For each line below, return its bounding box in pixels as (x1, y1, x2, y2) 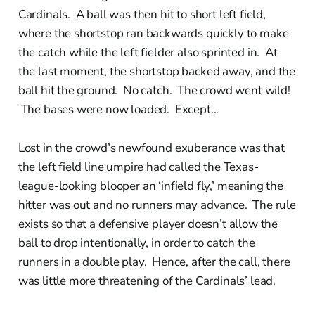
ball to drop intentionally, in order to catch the (18, 234, 255, 251)
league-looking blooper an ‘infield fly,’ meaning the (18, 177, 283, 194)
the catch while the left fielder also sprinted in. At (18, 44, 278, 60)
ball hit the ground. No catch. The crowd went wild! (18, 82, 290, 98)
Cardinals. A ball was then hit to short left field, (18, 6, 266, 22)
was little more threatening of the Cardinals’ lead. (18, 272, 276, 289)
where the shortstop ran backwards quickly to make (18, 25, 289, 41)
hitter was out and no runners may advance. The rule (18, 196, 296, 213)
